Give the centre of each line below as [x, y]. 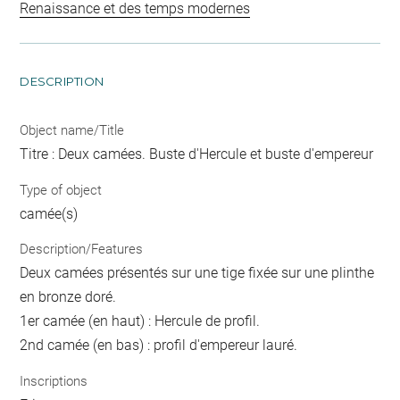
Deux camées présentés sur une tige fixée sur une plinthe [197, 273]
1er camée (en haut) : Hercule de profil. [140, 321]
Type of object [61, 190]
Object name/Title [72, 131]
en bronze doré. [68, 297]
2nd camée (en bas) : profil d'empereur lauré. [159, 346]
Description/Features [82, 250]
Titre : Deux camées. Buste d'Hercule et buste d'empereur [197, 154]
